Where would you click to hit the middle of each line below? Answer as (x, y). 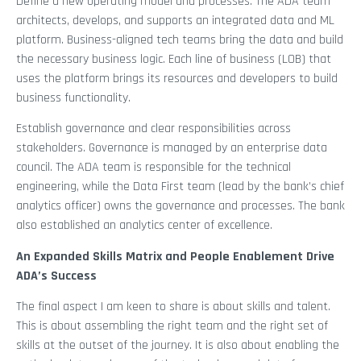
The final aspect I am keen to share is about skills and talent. (173, 307)
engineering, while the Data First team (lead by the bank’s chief (180, 187)
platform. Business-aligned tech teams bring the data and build (180, 40)
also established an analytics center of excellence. (144, 226)
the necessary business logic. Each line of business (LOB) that (174, 59)
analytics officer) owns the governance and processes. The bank (180, 206)
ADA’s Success (56, 276)
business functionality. (73, 98)
